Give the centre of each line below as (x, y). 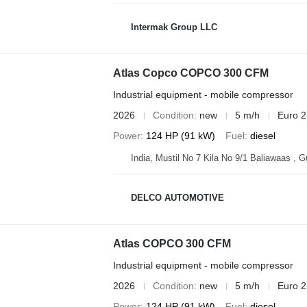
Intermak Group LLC (174, 27)
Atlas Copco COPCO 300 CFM (191, 73)
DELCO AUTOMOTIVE (177, 197)
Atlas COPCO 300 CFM (172, 244)
